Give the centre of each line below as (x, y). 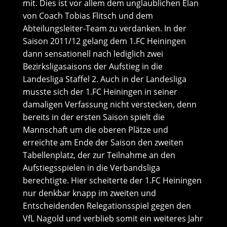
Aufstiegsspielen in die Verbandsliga (91, 168)
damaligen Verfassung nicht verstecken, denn (109, 104)
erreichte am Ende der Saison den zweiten (103, 142)
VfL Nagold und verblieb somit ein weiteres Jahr (113, 218)
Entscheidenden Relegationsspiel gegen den (107, 206)
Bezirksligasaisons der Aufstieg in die (92, 66)
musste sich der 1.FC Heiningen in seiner (100, 92)
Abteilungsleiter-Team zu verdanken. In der (104, 28)
